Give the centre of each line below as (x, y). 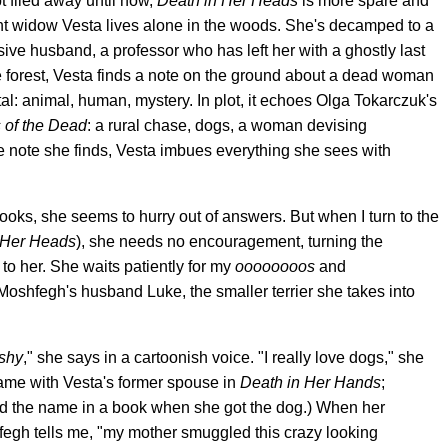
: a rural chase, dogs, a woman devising (227, 125)
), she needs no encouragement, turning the (229, 241)
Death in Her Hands (310, 382)
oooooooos (275, 266)
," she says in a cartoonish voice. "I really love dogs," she (223, 357)
